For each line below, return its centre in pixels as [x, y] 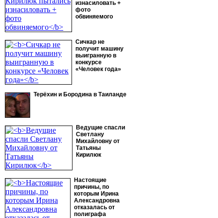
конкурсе [89, 62]
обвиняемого [94, 17]
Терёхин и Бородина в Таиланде [80, 94]
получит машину [100, 49]
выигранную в [96, 55]
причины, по [91, 187]
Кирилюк [89, 155]
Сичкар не [90, 42]
